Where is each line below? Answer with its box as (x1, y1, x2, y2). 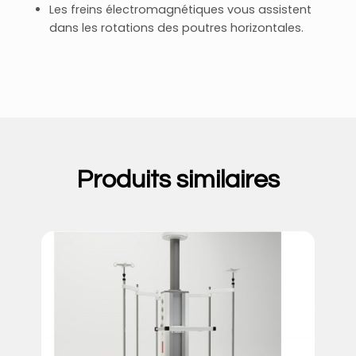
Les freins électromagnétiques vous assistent (49, 2, 312, 18)
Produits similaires (76, 166, 280, 193)
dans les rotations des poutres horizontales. (49, 20, 304, 37)
